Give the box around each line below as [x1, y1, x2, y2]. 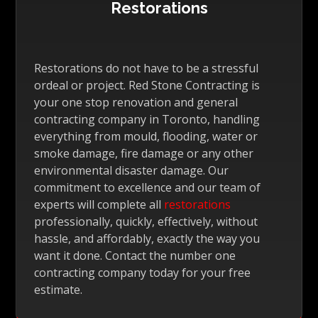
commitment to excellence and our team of [34, 180, 261, 195]
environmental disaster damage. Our [34, 163, 229, 178]
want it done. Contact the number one [34, 248, 236, 263]
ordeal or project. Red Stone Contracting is [34, 77, 261, 93]
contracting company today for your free [34, 265, 251, 280]
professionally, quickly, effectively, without [34, 214, 258, 229]
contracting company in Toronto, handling [34, 111, 261, 127]
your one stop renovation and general [34, 94, 238, 110]
